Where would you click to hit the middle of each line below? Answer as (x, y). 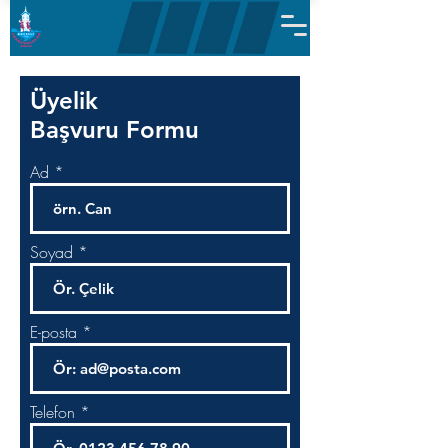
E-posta (53, 332)
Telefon (52, 412)
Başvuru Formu (114, 129)
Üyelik (67, 100)
